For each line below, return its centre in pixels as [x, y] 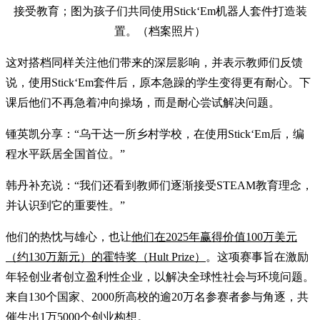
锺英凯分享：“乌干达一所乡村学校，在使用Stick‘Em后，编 [155, 134]
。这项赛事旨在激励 [257, 257]
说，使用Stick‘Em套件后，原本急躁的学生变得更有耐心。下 [158, 83]
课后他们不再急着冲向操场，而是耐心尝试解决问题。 [143, 103]
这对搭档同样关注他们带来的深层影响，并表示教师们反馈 [154, 63]
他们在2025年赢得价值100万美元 [214, 237]
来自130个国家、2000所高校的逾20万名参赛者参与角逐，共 [157, 297]
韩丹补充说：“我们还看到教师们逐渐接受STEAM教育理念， [159, 186]
